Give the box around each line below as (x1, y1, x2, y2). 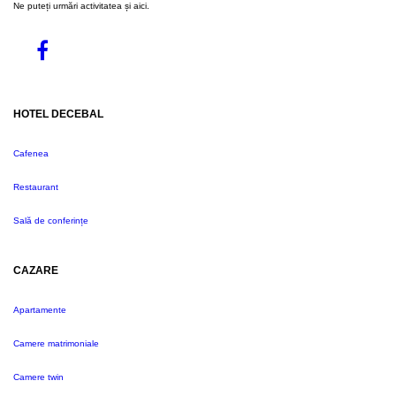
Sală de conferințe (13, 216, 88, 225)
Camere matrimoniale (13, 339, 99, 348)
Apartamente (13, 305, 66, 315)
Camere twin (13, 372, 64, 382)
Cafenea (13, 148, 49, 158)
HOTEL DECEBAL (13, 108, 103, 119)
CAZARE (13, 264, 58, 276)
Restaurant (13, 182, 58, 192)
